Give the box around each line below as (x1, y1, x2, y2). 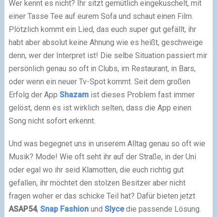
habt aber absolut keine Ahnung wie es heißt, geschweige (8, 38, 203, 47)
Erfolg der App (8, 90, 60, 99)
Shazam (59, 90, 89, 99)
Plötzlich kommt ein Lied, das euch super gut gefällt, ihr (8, 25, 196, 34)
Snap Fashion (40, 204, 89, 214)
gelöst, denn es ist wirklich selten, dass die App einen (8, 103, 191, 112)
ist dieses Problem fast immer (88, 90, 195, 99)
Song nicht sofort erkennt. (8, 116, 95, 125)
